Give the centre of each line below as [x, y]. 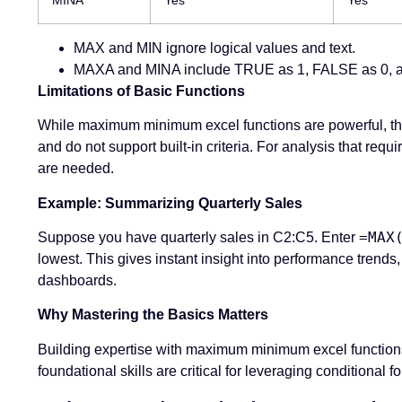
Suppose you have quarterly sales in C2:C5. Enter [198, 238]
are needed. [76, 169]
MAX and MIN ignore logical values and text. [214, 48]
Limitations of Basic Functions [141, 91]
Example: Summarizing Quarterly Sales [170, 203]
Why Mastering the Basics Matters [153, 315]
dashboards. [77, 281]
